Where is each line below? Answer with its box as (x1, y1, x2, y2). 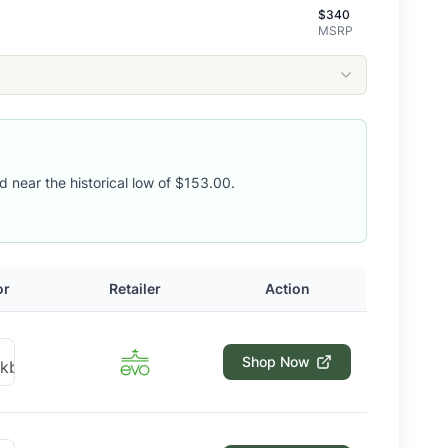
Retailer (109, 280, 161, 297)
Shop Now (242, 353, 310, 370)
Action (264, 280, 310, 297)
